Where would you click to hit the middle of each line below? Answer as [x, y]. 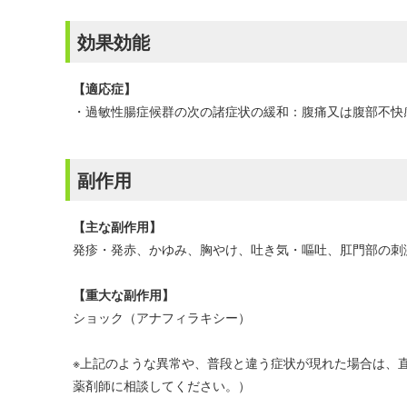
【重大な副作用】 [124, 294]
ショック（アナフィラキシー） [162, 317]
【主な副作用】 [117, 226]
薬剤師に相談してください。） [162, 385]
